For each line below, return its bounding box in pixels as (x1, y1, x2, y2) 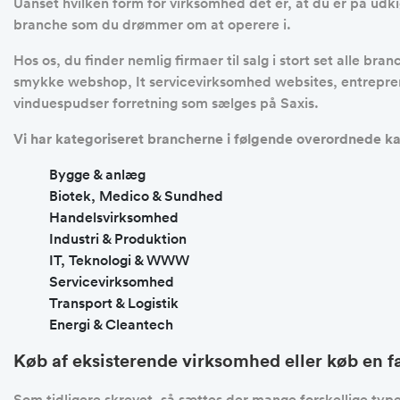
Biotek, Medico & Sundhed (49, 187, 223, 205)
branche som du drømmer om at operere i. (13, 15, 291, 34)
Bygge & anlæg (49, 165, 146, 184)
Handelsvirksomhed (49, 208, 179, 227)
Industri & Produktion (49, 229, 187, 248)
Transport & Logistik (49, 294, 179, 312)
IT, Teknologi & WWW (49, 251, 189, 270)
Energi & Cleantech (49, 315, 173, 334)
